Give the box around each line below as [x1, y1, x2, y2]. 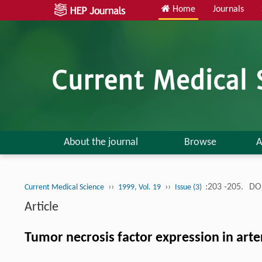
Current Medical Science [25, 182, 104, 192]
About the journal [63, 136, 138, 148]
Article [25, 200, 58, 214]
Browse [184, 136, 216, 148]
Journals [213, 5, 244, 14]
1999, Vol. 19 [118, 182, 161, 192]
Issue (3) [175, 182, 204, 192]
